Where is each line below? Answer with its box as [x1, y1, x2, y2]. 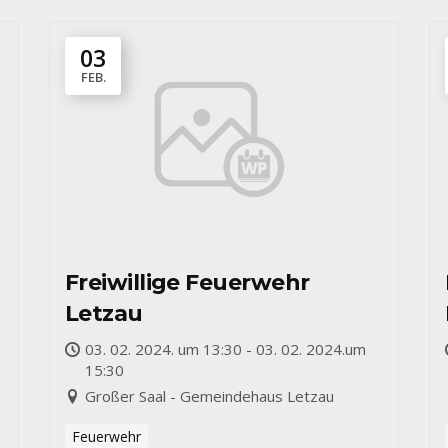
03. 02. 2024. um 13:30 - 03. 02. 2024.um [85, 339, 366, 359]
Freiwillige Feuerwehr [65, 269, 310, 296]
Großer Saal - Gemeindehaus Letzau [85, 386, 334, 406]
